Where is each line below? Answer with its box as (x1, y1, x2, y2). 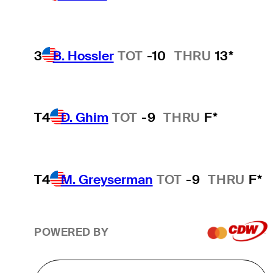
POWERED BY (34, 225, 109, 239)
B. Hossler (52, 47, 114, 64)
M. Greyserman (60, 171, 153, 188)
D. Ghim (60, 109, 108, 126)
